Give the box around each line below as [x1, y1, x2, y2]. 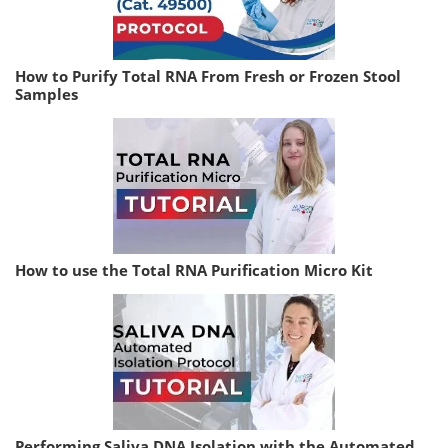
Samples [15, 84, 78, 105]
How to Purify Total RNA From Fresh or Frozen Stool [15, 66, 401, 87]
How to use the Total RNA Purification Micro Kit [15, 260, 373, 281]
